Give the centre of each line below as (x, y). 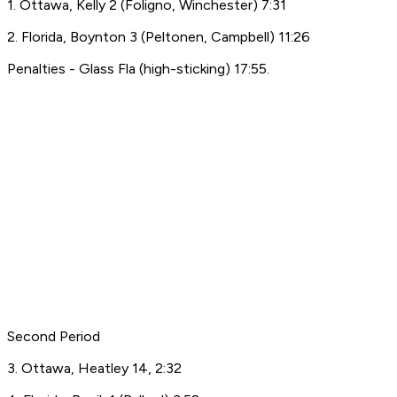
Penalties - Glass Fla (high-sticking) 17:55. (138, 69)
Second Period (54, 337)
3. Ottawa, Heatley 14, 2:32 (94, 369)
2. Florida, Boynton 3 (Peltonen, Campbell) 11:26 (159, 37)
